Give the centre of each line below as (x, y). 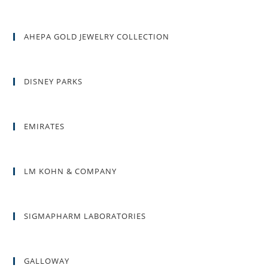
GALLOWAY (47, 261)
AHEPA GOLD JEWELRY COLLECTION (97, 37)
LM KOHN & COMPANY (71, 171)
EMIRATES (45, 127)
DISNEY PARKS (54, 82)
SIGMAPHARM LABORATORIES (85, 216)
